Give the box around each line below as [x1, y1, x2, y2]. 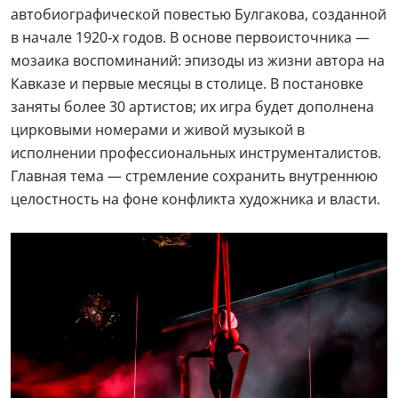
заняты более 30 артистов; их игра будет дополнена [11, 97, 374, 116]
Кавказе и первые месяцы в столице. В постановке [11, 74, 363, 93]
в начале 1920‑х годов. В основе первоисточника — [11, 28, 370, 47]
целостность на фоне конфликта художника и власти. [11, 189, 384, 209]
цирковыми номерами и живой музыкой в [11, 120, 305, 139]
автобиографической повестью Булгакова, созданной [11, 4, 386, 24]
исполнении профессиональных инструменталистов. [11, 143, 381, 163]
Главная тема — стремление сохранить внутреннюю [11, 166, 378, 186]
